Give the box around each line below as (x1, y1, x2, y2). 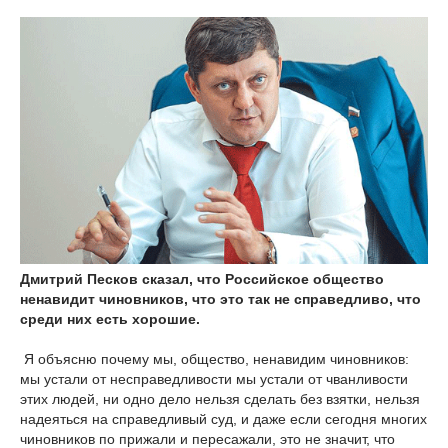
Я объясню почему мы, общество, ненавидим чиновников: (24, 350, 409, 367)
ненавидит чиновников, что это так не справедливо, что (20, 290, 421, 307)
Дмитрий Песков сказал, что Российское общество (20, 270, 384, 287)
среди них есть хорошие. (20, 310, 200, 327)
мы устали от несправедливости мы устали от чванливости (20, 370, 408, 387)
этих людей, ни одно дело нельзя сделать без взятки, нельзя (20, 390, 420, 407)
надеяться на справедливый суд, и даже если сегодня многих (20, 410, 427, 427)
